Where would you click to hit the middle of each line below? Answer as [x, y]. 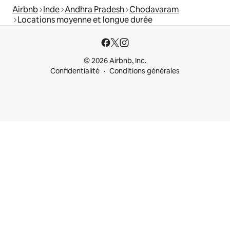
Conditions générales [145, 71]
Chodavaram [154, 9]
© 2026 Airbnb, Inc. [115, 61]
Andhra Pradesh [94, 9]
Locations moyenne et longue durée [85, 20]
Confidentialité [75, 71]
